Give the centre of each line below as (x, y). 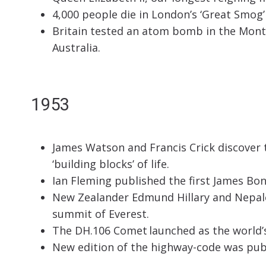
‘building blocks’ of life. (111, 164)
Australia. (76, 48)
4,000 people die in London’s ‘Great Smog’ (159, 15)
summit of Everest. (101, 213)
